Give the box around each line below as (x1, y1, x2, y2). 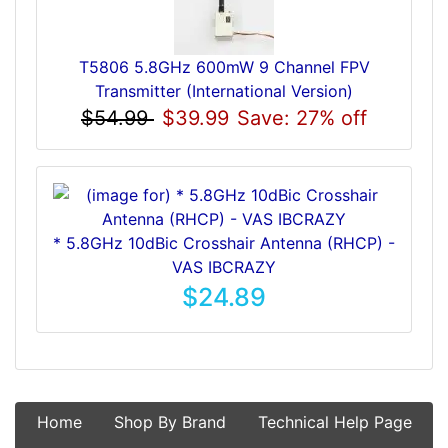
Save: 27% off (237, 105, 367, 130)
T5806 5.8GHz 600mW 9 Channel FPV (78, 56, 370, 77)
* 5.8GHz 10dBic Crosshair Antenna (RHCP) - (53, 232, 395, 253)
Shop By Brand (113, 411, 226, 432)
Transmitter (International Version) (95, 80, 353, 101)
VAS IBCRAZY (172, 256, 276, 277)
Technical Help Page (257, 411, 412, 432)
